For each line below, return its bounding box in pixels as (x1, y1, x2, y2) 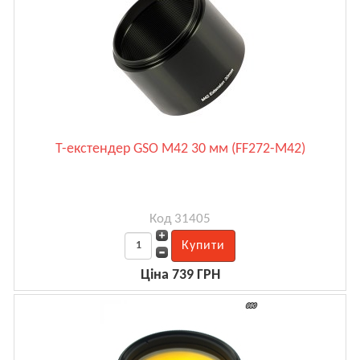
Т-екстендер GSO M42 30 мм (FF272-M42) (55, 141, 305, 157)
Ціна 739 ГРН (140, 267, 220, 283)
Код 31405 (149, 211, 211, 226)
